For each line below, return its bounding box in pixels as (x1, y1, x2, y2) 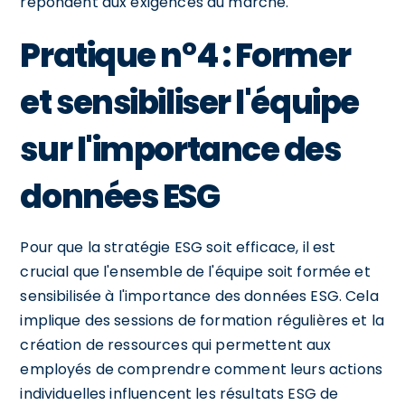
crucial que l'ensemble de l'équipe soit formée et (20, 260, 371, 282)
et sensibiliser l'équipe (20, 79, 359, 126)
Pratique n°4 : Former (20, 32, 351, 79)
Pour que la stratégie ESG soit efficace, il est (20, 236, 336, 258)
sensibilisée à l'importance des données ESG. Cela (20, 285, 379, 306)
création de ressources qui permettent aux (20, 334, 332, 355)
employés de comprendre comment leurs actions (20, 358, 382, 380)
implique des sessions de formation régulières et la (20, 309, 385, 331)
